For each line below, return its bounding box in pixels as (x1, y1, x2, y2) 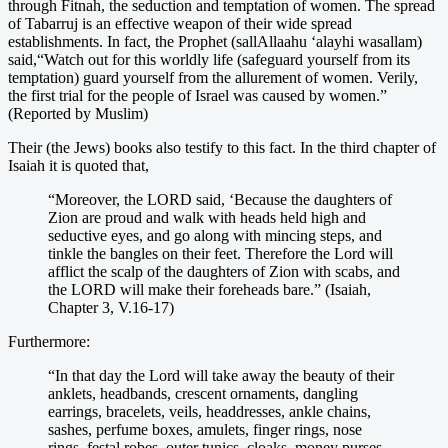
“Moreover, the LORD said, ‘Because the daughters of (48, 190, 392, 208)
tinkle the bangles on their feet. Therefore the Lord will (48, 244, 393, 262)
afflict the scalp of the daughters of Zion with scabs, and (48, 262, 400, 280)
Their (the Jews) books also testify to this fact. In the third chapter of (8, 138, 436, 156)
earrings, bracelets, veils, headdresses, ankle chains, (48, 402, 371, 420)
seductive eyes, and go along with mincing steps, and (48, 226, 382, 244)
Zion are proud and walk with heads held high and (48, 208, 366, 226)
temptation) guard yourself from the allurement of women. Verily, (8, 68, 418, 86)
